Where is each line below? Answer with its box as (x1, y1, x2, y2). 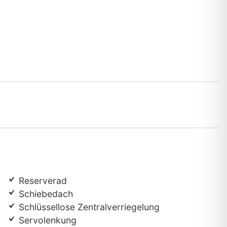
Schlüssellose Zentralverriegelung (16, 202, 160, 213)
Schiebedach (16, 188, 73, 200)
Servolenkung (16, 215, 77, 226)
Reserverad (16, 175, 67, 186)
